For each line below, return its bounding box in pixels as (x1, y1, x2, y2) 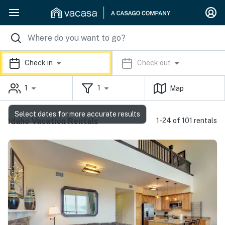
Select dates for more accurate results (15, 110, 140, 118)
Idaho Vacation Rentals (8, 117, 98, 126)
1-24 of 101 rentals (156, 117, 217, 125)
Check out (137, 59, 171, 67)
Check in (25, 59, 53, 67)
